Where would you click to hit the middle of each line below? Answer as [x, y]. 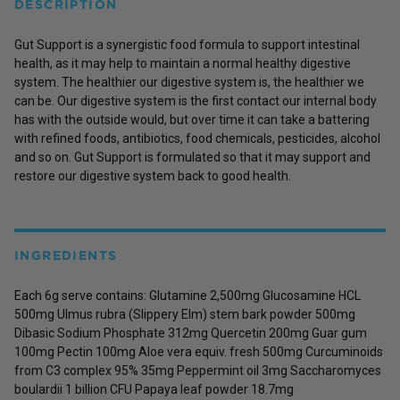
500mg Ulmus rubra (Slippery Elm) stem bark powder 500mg [185, 314]
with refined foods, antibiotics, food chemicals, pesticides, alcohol [197, 138]
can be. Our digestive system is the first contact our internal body [196, 100]
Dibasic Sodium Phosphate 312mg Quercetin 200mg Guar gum [191, 333]
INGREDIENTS [66, 255]
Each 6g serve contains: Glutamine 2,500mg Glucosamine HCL [187, 295]
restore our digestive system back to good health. [153, 175]
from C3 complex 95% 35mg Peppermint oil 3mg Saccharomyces [198, 370]
